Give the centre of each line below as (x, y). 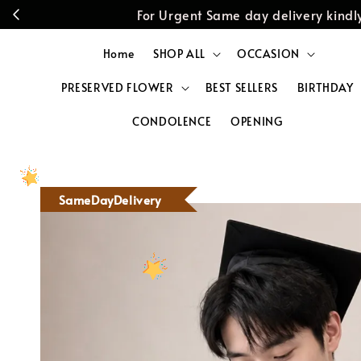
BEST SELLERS (241, 87)
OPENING (257, 121)
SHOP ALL (180, 54)
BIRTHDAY (325, 87)
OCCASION (268, 54)
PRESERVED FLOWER (118, 87)
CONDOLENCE (172, 121)
